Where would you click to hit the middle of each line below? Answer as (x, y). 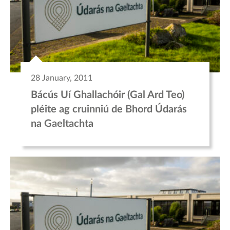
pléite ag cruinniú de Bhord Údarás (109, 110)
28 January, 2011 (62, 78)
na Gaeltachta (62, 124)
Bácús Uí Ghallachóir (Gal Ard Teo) (108, 95)
